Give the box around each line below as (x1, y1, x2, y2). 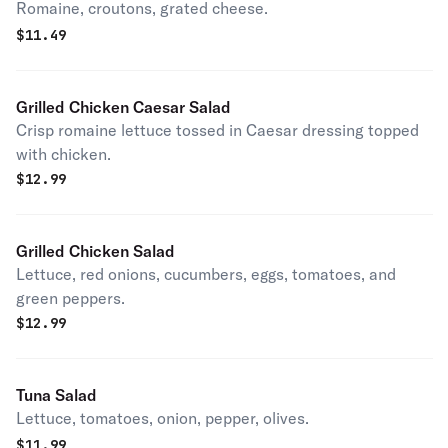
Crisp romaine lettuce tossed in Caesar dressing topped (16, 120, 419, 140)
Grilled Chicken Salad (16, 241, 175, 261)
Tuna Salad (16, 385, 97, 405)
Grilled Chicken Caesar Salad (16, 97, 231, 117)
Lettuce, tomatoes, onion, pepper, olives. (16, 408, 309, 428)
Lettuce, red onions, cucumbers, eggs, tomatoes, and (16, 264, 396, 284)
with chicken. (16, 144, 111, 164)
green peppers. (16, 288, 125, 308)
